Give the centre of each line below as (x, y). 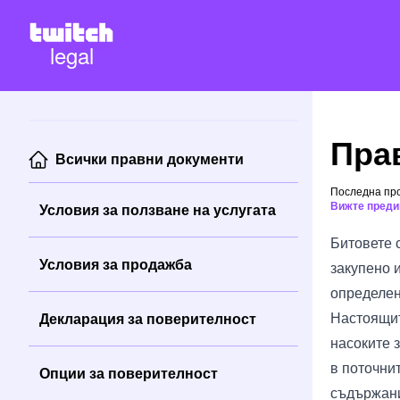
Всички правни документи (150, 158)
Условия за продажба (116, 264)
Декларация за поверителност (148, 318)
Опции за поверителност (129, 373)
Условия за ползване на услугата (158, 209)
